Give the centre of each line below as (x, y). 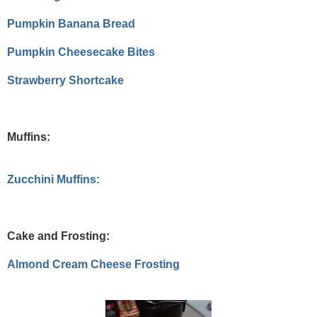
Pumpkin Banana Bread (71, 24)
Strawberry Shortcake (65, 81)
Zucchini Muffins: (53, 180)
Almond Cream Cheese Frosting (93, 265)
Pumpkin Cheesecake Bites (81, 52)
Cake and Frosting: (58, 236)
